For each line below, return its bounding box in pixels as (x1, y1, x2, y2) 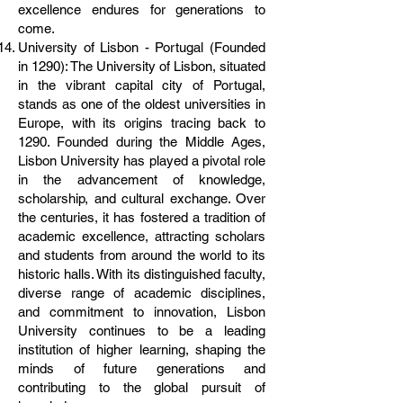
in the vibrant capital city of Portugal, (18, 77, 265, 93)
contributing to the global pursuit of (18, 380, 265, 395)
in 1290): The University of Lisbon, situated (18, 58, 265, 74)
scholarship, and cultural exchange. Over (18, 191, 265, 206)
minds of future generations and (18, 361, 265, 376)
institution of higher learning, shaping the (18, 342, 265, 357)
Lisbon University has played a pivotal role (18, 153, 265, 168)
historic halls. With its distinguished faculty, (18, 266, 265, 282)
